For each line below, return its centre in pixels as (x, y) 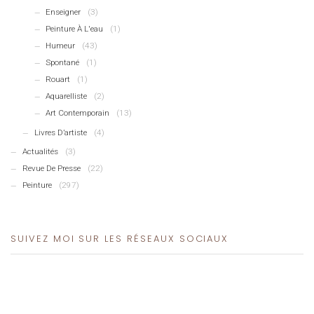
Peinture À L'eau (75, 29)
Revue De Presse (51, 169)
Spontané (63, 63)
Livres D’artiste (60, 132)
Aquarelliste (67, 96)
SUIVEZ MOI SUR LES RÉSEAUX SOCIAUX (120, 238)
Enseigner (63, 12)
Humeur (61, 46)
